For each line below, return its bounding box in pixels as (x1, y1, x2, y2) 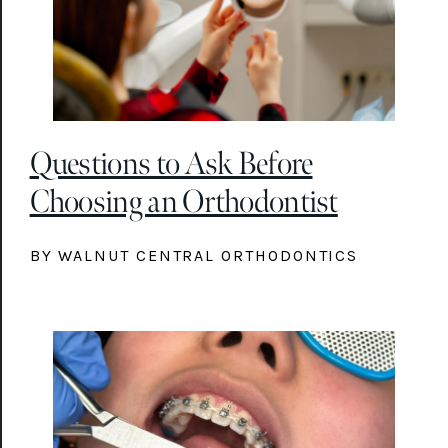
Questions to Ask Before (29, 143, 313, 184)
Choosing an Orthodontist (29, 181, 338, 222)
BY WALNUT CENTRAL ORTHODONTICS (29, 245, 359, 265)
